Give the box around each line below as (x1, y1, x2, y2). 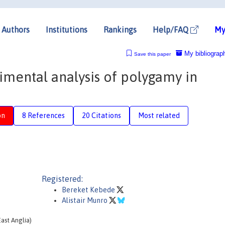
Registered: (42, 174, 83, 183)
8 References (22, 111, 65, 120)
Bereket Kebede (62, 186, 117, 194)
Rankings (103, 25, 137, 34)
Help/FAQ (153, 25, 190, 34)
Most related (138, 111, 180, 120)
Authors (2, 25, 30, 34)
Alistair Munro (62, 196, 109, 204)
